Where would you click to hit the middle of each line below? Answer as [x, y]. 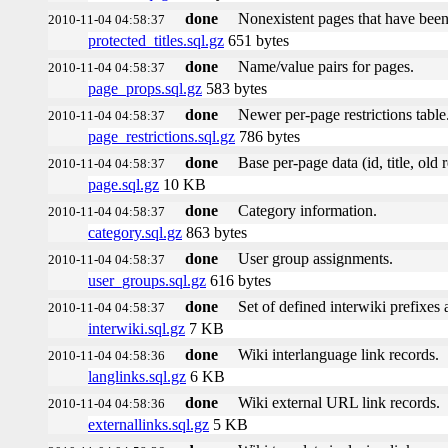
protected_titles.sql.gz [156, 40]
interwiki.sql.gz [136, 328]
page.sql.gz [123, 184]
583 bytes [234, 88]
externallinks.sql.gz [148, 424]
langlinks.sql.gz [137, 376]
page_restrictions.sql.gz [161, 136]
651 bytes [256, 40]
